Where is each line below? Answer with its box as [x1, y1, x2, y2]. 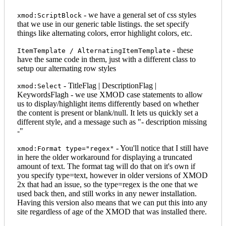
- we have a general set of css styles [82, 10, 196, 19]
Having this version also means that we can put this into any [17, 198, 207, 207]
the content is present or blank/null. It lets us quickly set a [17, 108, 198, 117]
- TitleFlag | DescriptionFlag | [62, 81, 156, 90]
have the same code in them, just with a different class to [17, 54, 196, 64]
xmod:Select [17, 82, 62, 90]
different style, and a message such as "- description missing [17, 117, 207, 126]
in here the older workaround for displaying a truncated [17, 152, 192, 161]
